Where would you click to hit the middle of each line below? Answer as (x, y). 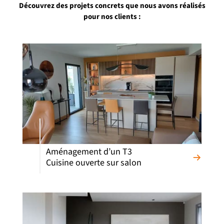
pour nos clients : (112, 16)
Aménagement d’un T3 (89, 151)
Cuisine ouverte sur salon (94, 162)
